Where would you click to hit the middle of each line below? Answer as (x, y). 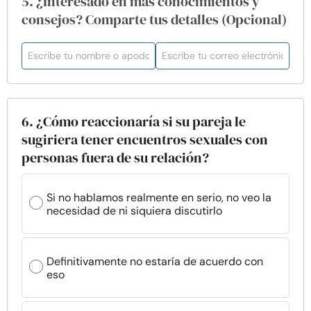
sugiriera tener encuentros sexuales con (145, 140)
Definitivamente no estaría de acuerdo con (155, 261)
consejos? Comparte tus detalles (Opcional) (154, 19)
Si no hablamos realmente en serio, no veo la (159, 197)
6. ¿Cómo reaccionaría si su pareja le (134, 121)
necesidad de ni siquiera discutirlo (134, 210)
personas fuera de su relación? (115, 158)
